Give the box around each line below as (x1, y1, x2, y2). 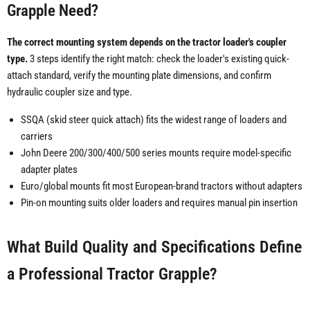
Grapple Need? (7, 1, 98, 20)
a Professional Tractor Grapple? (7, 264, 217, 284)
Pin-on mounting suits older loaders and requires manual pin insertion (21, 197, 298, 210)
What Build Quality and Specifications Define (7, 237, 302, 257)
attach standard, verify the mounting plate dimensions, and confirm (7, 69, 271, 82)
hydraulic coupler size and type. (7, 86, 132, 99)
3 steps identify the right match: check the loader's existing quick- (28, 53, 289, 66)
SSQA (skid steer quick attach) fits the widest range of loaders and (21, 113, 286, 127)
